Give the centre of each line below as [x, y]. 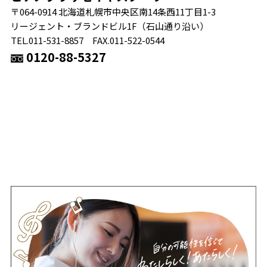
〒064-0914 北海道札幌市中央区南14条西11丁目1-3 [113, 11]
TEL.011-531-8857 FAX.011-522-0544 [87, 40]
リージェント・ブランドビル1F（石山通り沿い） [109, 26]
